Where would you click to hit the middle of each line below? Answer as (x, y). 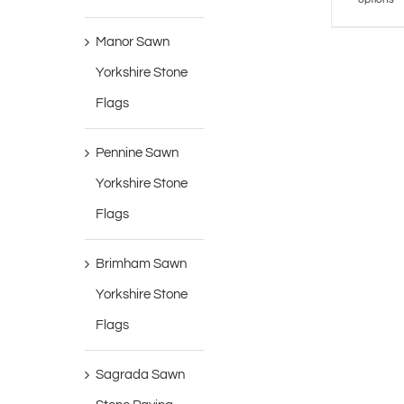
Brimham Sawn (142, 264)
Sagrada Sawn (141, 375)
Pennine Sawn (138, 153)
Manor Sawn (133, 42)
